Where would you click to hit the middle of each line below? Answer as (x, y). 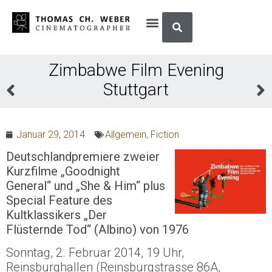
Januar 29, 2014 (51, 134)
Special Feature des (59, 200)
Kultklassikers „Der (56, 215)
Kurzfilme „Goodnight (63, 171)
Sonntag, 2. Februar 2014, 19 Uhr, (95, 253)
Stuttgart (136, 90)
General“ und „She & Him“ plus (86, 186)
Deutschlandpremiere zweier (83, 157)
